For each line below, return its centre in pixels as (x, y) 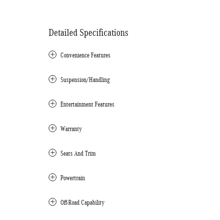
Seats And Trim (78, 153)
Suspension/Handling (85, 80)
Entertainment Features (87, 104)
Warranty (71, 129)
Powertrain (73, 178)
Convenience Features (85, 55)
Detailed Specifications (88, 32)
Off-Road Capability (82, 202)
